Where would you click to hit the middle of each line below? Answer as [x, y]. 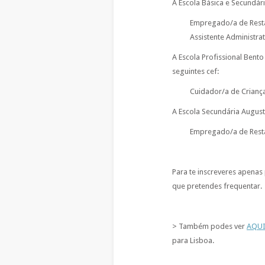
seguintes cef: [195, 71]
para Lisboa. [193, 240]
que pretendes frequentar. [217, 186]
